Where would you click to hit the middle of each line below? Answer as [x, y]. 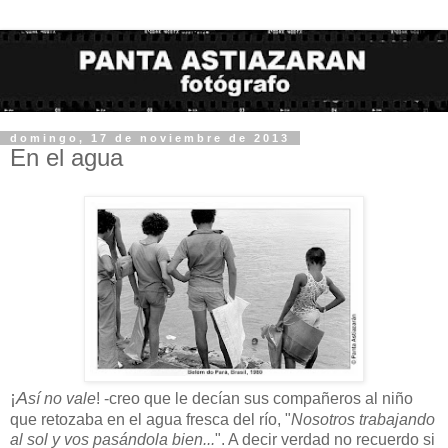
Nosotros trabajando [363, 419]
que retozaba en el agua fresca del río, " [150, 419]
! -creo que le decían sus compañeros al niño [254, 398]
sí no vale [62, 398]
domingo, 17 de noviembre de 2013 [150, 137]
